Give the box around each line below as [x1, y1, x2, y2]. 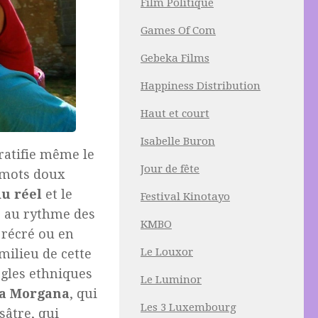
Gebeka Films [141, 52, 209, 65]
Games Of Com [141, 24, 216, 37]
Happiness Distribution [141, 79, 261, 92]
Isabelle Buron [141, 135, 215, 148]
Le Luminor [141, 273, 202, 286]
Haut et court [141, 107, 209, 120]
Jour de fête [141, 163, 199, 175]
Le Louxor [141, 246, 193, 258]
